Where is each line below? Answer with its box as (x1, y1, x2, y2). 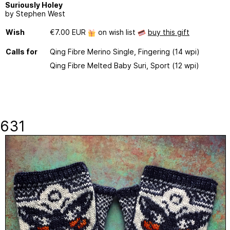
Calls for (6, 47, 37, 56)
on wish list (96, 27, 138, 36)
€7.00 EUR (50, 27, 88, 36)
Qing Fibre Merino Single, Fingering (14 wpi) (50, 47, 200, 56)
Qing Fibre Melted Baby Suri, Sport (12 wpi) (50, 61, 199, 70)
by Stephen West (5, 9, 65, 18)
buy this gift (148, 27, 189, 36)
